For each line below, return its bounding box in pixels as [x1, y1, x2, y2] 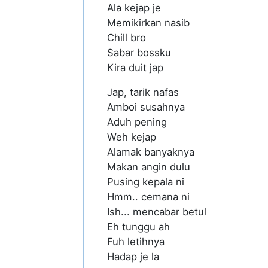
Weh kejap [107, 131, 157, 144]
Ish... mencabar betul [107, 206, 207, 218]
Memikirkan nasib [107, 16, 190, 29]
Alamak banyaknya [107, 146, 195, 159]
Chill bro [107, 31, 147, 44]
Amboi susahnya [107, 101, 185, 114]
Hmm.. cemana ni [107, 191, 190, 203]
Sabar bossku [107, 46, 172, 59]
